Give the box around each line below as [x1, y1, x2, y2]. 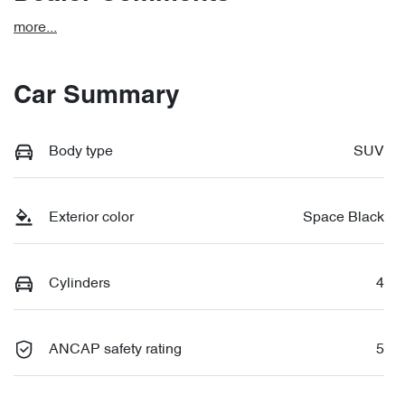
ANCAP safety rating [49, 342, 182, 357]
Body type [49, 144, 113, 159]
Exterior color [49, 210, 134, 225]
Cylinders [49, 276, 110, 291]
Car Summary [14, 84, 180, 108]
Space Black [303, 210, 384, 225]
